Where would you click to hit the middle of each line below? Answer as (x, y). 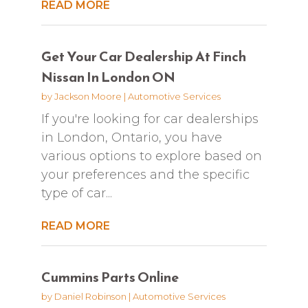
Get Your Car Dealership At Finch (143, 56)
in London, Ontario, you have (131, 137)
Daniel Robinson (90, 296)
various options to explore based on (151, 156)
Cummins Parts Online (110, 277)
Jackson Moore (88, 96)
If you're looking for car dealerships (150, 119)
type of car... (76, 193)
